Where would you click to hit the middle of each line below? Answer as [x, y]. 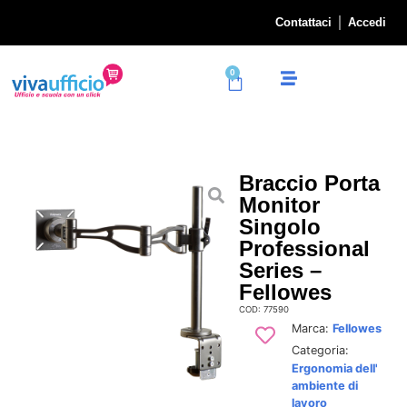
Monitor [279, 204]
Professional [304, 248]
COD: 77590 [263, 309]
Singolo [279, 226]
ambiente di [324, 385]
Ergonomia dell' [334, 368]
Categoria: [320, 350]
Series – [280, 270]
